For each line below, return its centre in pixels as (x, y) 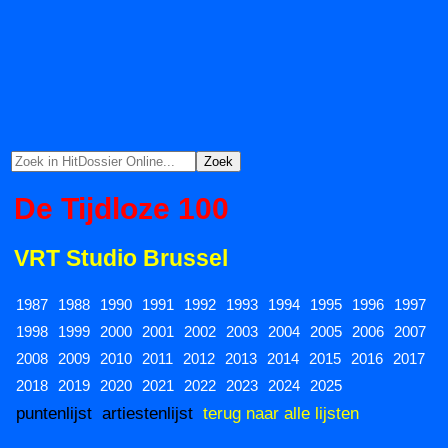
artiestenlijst (147, 412)
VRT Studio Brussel (121, 258)
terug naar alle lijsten (281, 412)
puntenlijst (54, 412)
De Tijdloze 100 (121, 208)
